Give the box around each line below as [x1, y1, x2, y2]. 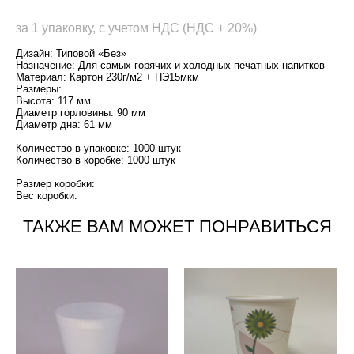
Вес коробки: [16, 190, 77, 201]
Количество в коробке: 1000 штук [16, 154, 175, 166]
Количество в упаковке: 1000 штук [16, 142, 181, 154]
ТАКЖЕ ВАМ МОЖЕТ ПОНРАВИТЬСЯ [22, 217, 332, 236]
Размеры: [16, 83, 62, 95]
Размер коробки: [16, 178, 95, 190]
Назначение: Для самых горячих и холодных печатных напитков [16, 59, 325, 71]
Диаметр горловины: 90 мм [16, 107, 145, 119]
